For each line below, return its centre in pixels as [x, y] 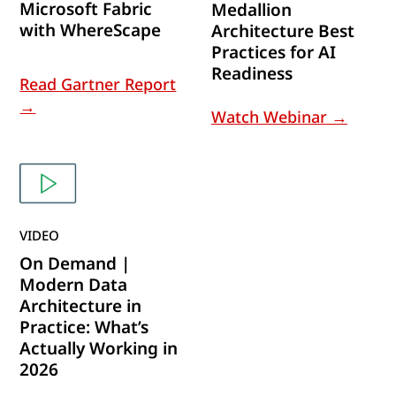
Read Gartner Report [98, 84]
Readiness [252, 73]
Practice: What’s [84, 327]
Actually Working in [99, 348]
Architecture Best [283, 30]
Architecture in [81, 305]
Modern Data [74, 284]
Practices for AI [274, 52]
